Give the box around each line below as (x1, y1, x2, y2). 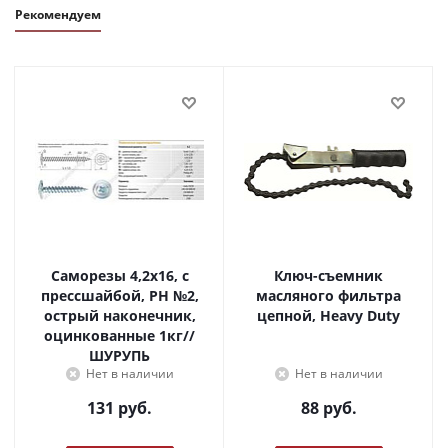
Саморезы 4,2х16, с (50, 266, 130, 285)
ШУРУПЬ (89, 346, 150, 365)
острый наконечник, (43, 306, 103, 325)
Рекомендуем (15, 6, 101, 23)
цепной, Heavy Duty (257, 306, 400, 325)
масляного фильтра (256, 286, 401, 305)
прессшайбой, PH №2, (40, 286, 199, 305)
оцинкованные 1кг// (44, 326, 195, 345)
